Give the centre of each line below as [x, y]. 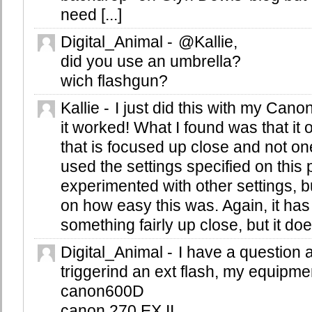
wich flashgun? [114, 81]
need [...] [91, 15]
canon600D [102, 291]
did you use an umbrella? [151, 62]
